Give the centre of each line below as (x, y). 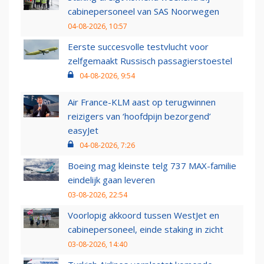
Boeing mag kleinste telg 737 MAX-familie (152, 166)
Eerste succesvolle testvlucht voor (138, 47)
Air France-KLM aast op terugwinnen (142, 102)
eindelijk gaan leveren (111, 180)
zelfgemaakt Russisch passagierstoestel (150, 61)
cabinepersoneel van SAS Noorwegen (143, 11)
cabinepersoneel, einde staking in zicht (146, 230)
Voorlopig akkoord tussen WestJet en (143, 215)
